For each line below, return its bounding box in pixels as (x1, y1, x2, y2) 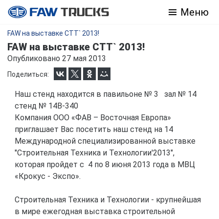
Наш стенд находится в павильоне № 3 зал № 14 (15, 89, 200, 99)
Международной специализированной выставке (15, 136, 196, 146)
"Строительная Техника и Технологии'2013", (15, 148, 175, 157)
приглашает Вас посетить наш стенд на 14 (15, 125, 173, 134)
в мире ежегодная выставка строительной (15, 207, 175, 216)
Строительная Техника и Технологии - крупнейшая (15, 195, 201, 204)
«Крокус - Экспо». (15, 172, 83, 181)
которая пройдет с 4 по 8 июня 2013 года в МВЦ (15, 160, 197, 169)
